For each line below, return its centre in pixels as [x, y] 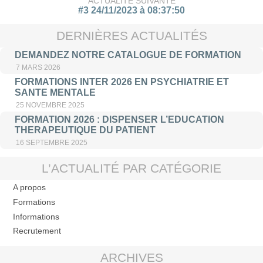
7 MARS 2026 [38, 68]
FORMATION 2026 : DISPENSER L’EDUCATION [119, 119]
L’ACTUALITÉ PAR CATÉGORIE [131, 168]
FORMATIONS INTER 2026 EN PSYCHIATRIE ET [122, 82]
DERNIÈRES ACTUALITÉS [131, 35]
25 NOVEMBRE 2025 [50, 105]
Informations [36, 216]
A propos [29, 188]
